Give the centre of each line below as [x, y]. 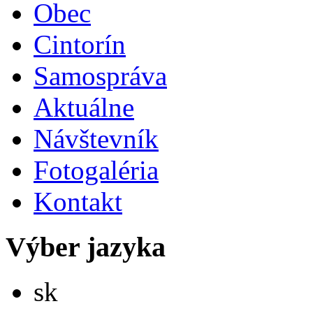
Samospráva [100, 75]
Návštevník [96, 138]
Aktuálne [84, 107]
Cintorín [80, 44]
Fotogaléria [96, 170]
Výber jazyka [86, 247]
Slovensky [80, 282]
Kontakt [78, 201]
